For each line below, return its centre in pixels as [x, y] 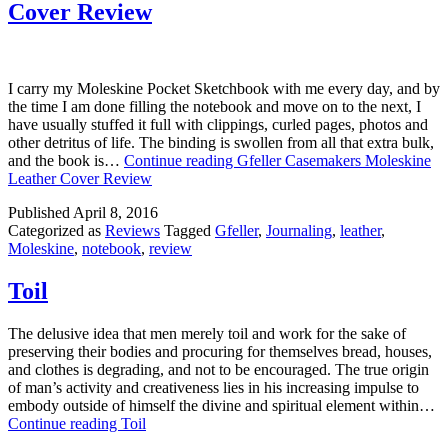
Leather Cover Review [80, 178]
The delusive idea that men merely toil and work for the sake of [207, 333]
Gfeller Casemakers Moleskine [334, 160]
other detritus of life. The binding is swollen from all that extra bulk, [221, 142]
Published [40, 212]
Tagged [189, 230]
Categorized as [56, 230]
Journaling [299, 230]
